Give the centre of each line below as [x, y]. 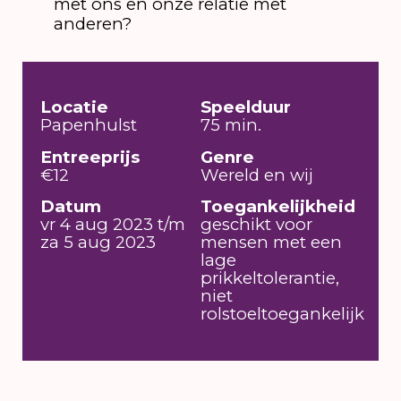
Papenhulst [89, 125]
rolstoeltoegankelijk [282, 314]
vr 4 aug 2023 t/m [113, 225]
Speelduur [246, 107]
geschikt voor [256, 225]
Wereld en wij [257, 175]
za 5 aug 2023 [98, 243]
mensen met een [271, 243]
